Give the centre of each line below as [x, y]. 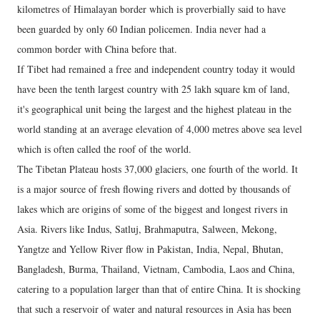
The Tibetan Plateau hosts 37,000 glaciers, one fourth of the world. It [157, 169]
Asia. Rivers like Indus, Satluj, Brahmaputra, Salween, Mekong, [147, 229]
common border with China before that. [97, 49]
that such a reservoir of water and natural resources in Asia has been [154, 309]
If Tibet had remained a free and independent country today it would [156, 69]
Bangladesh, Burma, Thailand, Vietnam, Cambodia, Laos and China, [156, 269]
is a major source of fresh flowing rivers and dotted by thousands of [154, 189]
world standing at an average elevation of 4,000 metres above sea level [160, 129]
